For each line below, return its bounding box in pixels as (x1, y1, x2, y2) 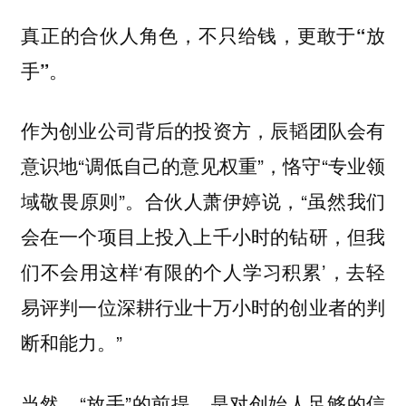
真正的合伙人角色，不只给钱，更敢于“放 (20, 21, 386, 48)
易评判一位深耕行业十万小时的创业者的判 (20, 293, 386, 321)
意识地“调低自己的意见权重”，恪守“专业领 (20, 151, 386, 179)
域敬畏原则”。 (20, 187, 145, 215)
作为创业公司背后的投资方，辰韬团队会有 (20, 116, 386, 144)
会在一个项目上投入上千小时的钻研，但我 (20, 222, 386, 250)
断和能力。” (20, 328, 122, 356)
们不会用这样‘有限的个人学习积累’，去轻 (20, 257, 386, 285)
